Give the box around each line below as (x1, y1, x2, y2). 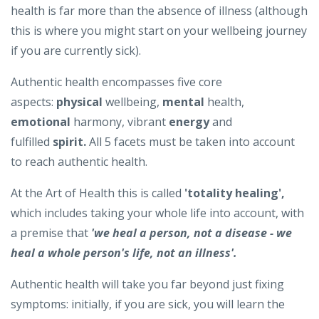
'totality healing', (184, 185, 285, 202)
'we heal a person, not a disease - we (91, 225, 292, 241)
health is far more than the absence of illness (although (11, 3, 308, 19)
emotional (11, 114, 70, 130)
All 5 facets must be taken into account (89, 134, 295, 150)
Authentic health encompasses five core (11, 74, 222, 90)
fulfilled (11, 134, 53, 150)
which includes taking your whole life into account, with (11, 205, 304, 221)
